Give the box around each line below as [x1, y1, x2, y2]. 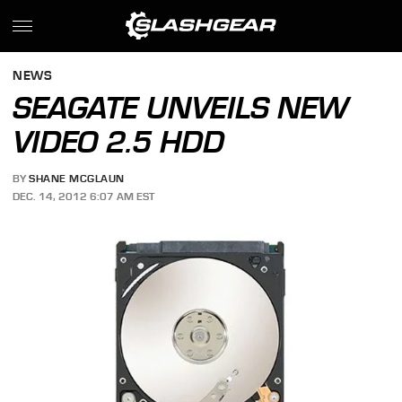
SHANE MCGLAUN [29, 172, 125, 186]
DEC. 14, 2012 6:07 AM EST [13, 189, 155, 203]
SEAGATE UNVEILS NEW [13, 90, 349, 126]
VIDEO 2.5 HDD [13, 124, 225, 160]
